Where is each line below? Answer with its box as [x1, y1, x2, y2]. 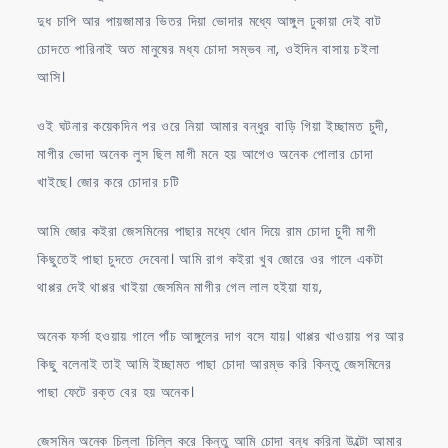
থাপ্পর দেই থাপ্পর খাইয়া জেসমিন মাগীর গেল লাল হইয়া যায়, [37, 276, 323, 297]
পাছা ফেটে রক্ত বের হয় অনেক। [37, 381, 195, 402]
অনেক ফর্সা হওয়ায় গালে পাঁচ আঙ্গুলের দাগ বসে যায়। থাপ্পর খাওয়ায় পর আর [37, 325, 405, 346]
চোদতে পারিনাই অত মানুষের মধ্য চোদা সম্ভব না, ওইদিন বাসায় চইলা [37, 38, 380, 59]
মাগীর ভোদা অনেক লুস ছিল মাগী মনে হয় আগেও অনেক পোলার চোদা [37, 143, 374, 164]
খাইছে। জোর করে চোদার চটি [37, 171, 180, 192]
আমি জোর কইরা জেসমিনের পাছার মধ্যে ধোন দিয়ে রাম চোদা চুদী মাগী [37, 220, 377, 241]
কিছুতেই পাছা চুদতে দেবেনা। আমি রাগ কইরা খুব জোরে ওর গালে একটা [37, 248, 384, 269]
